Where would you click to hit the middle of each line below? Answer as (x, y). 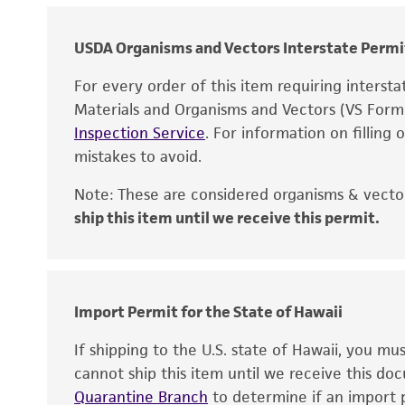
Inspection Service (140, 133)
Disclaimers (107, 240)
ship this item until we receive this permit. (227, 218)
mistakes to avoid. (138, 156)
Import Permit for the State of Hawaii (208, 312)
